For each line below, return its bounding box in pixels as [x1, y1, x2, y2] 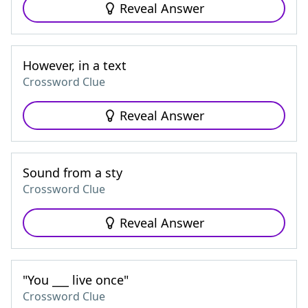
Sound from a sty [23, 164, 122, 181]
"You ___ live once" [23, 272, 129, 288]
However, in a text [23, 57, 126, 74]
